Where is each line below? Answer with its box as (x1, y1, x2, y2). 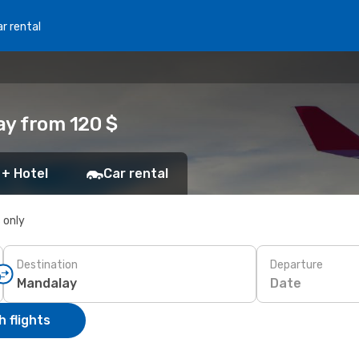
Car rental (103, 166, 168, 181)
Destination (17, 257, 78, 272)
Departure (270, 257, 323, 272)
